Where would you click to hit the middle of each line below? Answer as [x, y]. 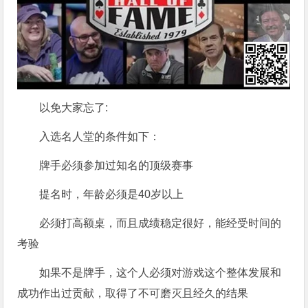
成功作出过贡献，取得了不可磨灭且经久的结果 [133, 293]
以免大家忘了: [74, 107]
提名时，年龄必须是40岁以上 [112, 194]
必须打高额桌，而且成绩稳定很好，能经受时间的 [161, 223]
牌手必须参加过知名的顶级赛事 [117, 165]
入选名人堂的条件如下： [100, 136]
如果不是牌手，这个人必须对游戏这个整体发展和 [161, 272]
